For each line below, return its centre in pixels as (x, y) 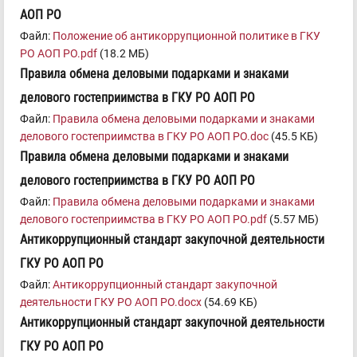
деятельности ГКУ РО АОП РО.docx (111, 302)
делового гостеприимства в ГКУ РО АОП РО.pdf (143, 220)
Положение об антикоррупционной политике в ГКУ (186, 36)
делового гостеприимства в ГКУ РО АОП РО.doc (144, 137)
